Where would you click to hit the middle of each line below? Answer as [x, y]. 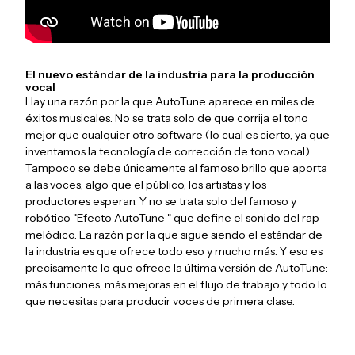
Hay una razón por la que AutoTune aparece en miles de [170, 102]
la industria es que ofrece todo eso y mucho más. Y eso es [174, 252]
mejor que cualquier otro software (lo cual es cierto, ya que [177, 135]
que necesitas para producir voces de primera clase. [160, 302]
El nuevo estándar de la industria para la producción [170, 75]
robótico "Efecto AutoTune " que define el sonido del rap [172, 218]
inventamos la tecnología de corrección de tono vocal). [168, 152]
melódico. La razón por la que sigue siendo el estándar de [174, 235]
